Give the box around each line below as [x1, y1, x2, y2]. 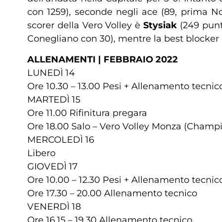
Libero [27, 147, 55, 159]
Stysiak [143, 20, 177, 31]
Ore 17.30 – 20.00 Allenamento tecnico [27, 187, 197, 199]
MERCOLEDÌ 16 [27, 134, 94, 145]
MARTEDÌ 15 [27, 94, 80, 105]
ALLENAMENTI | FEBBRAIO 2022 [27, 54, 178, 65]
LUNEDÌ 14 [27, 67, 75, 78]
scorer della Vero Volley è [27, 20, 144, 31]
